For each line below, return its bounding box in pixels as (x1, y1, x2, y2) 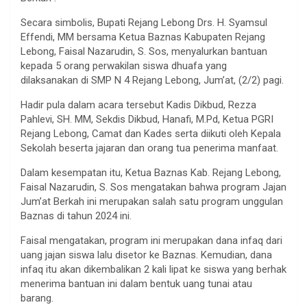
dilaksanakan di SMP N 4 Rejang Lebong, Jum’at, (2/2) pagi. (21, 73, 284, 86)
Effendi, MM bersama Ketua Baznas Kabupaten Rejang (21, 30, 265, 43)
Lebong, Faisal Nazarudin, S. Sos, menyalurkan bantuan (21, 45, 267, 58)
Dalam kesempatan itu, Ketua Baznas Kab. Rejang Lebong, (21, 166, 281, 179)
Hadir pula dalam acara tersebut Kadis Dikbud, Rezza (21, 98, 256, 111)
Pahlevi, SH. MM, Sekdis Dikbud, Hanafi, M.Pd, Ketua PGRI (21, 112, 273, 125)
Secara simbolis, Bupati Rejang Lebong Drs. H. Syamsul (21, 16, 267, 29)
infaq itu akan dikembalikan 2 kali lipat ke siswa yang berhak (21, 262, 286, 275)
